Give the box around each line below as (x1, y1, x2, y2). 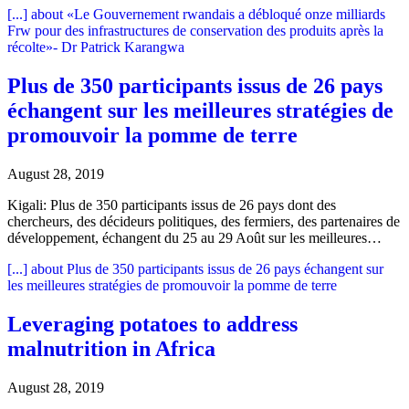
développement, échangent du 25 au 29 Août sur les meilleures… (7, 229, 382, 246)
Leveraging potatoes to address (7, 311, 298, 336)
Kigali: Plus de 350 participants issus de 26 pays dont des (7, 196, 336, 213)
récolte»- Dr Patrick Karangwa (7, 38, 184, 55)
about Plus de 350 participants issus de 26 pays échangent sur (27, 260, 383, 277)
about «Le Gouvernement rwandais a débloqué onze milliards (27, 5, 385, 22)
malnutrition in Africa (7, 336, 215, 361)
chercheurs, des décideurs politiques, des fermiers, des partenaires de (7, 213, 400, 229)
